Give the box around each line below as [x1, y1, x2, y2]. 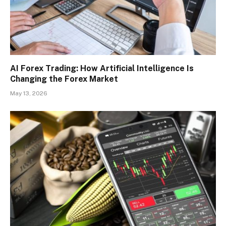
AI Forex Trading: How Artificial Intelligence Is [10, 63, 194, 73]
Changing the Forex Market [10, 74, 118, 84]
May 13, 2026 [10, 89, 47, 97]
